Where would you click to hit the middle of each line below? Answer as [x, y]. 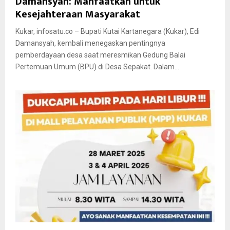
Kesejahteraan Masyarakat [78, 14]
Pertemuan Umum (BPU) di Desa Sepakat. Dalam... [97, 66]
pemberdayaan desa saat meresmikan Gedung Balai [100, 55]
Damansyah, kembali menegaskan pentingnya [90, 43]
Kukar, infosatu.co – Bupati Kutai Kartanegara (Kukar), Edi [108, 31]
